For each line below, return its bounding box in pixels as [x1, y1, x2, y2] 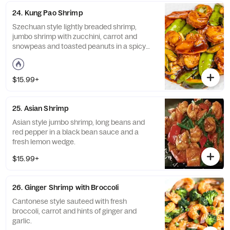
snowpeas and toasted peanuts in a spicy [12, 42, 146, 51]
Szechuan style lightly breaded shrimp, [12, 22, 137, 31]
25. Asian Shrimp [12, 104, 69, 113]
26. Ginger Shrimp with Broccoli [12, 183, 119, 192]
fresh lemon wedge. [12, 137, 75, 146]
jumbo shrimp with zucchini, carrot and [12, 32, 137, 41]
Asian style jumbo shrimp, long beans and [12, 118, 145, 127]
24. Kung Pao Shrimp [12, 8, 83, 17]
